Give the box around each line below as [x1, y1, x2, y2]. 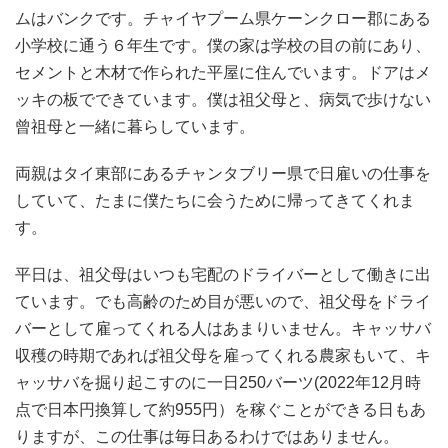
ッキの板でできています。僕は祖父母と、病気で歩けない [15, 90, 431, 108]
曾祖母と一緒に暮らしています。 [15, 117, 255, 135]
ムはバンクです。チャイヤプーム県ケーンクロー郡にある [15, 9, 431, 27]
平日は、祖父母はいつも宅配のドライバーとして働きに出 [15, 265, 431, 283]
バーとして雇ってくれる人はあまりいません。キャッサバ [15, 319, 431, 337]
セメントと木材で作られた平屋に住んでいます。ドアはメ [15, 63, 431, 81]
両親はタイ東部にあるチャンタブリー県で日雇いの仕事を [15, 164, 431, 182]
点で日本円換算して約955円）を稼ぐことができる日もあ [15, 400, 426, 418]
